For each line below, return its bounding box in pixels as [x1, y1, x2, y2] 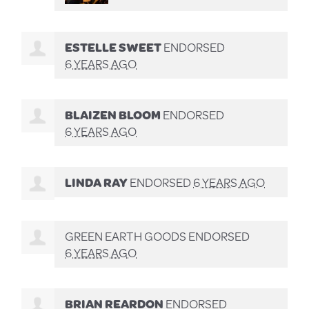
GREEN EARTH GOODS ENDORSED [65, 227, 250, 246]
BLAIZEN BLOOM [65, 106, 161, 124]
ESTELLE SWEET [65, 38, 162, 57]
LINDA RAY [65, 173, 128, 192]
